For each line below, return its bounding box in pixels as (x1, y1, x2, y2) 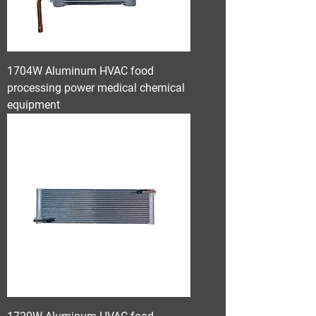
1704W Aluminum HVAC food (7, 64, 154, 78)
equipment (7, 98, 60, 111)
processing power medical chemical (7, 81, 185, 95)
